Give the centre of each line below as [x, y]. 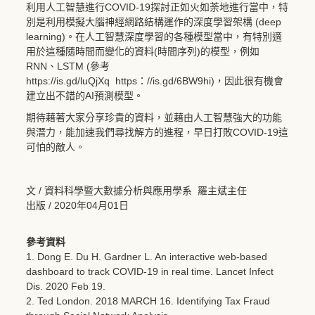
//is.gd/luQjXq [80, 81]
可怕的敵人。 [56, 147]
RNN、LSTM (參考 [68, 66]
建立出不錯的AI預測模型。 [85, 95]
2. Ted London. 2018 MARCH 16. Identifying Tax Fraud [148, 301]
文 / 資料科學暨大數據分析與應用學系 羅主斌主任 [136, 190]
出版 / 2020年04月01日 [77, 205]
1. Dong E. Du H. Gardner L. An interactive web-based [147, 256]
